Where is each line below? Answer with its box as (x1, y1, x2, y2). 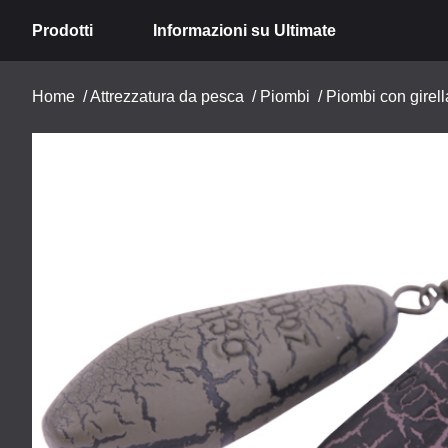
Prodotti (32, 21, 93, 39)
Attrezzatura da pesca (90, 88, 244, 105)
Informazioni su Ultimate (153, 21, 336, 39)
